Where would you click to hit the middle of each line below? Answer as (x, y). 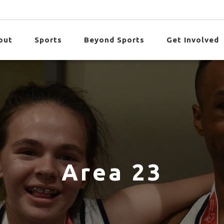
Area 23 (112, 172)
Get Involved (192, 40)
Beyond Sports (114, 40)
